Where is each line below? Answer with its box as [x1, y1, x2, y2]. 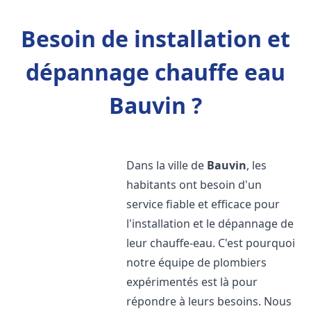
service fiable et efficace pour [126, 196, 280, 212]
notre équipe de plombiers [126, 255, 267, 270]
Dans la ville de [126, 158, 208, 173]
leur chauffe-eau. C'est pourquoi [126, 235, 296, 251]
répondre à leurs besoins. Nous [126, 294, 292, 309]
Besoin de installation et [21, 24, 290, 53]
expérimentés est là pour [126, 274, 258, 289]
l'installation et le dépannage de [126, 216, 294, 231]
